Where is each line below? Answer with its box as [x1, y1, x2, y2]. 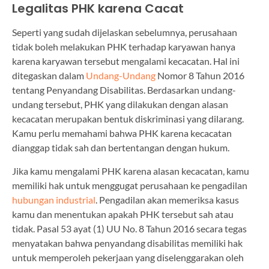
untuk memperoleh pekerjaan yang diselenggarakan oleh [12, 251, 244, 263]
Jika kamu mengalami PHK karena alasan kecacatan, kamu [12, 165, 249, 177]
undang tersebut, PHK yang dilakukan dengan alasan [12, 98, 228, 110]
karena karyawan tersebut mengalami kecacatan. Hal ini [12, 55, 240, 67]
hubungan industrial [12, 193, 95, 205]
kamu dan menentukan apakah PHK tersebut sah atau [12, 208, 234, 220]
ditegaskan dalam [12, 70, 86, 82]
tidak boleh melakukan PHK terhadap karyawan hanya [12, 41, 235, 53]
